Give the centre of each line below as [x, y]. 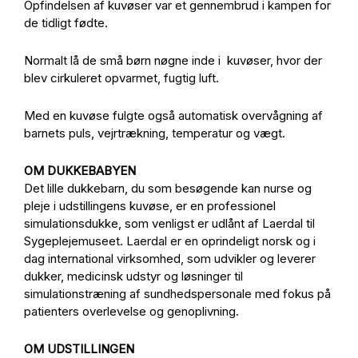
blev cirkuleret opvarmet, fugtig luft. [123, 78]
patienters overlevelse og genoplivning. [133, 311]
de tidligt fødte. [66, 23]
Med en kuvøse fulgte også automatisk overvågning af [173, 115]
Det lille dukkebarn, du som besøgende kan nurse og [168, 188]
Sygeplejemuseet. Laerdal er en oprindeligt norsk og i [170, 241]
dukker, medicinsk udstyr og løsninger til [133, 276]
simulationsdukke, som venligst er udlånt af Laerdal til [169, 223]
